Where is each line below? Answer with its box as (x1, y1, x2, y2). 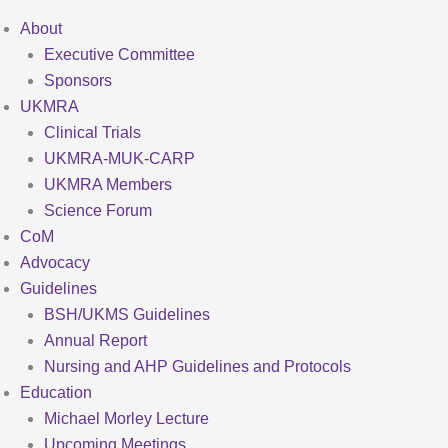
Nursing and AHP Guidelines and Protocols (44, 358, 351, 375)
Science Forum (44, 202, 152, 219)
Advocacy (20, 254, 90, 271)
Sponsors (44, 72, 112, 89)
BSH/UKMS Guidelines (44, 306, 210, 323)
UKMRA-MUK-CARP (44, 150, 195, 167)
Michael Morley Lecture (44, 410, 209, 427)
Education (20, 384, 92, 401)
